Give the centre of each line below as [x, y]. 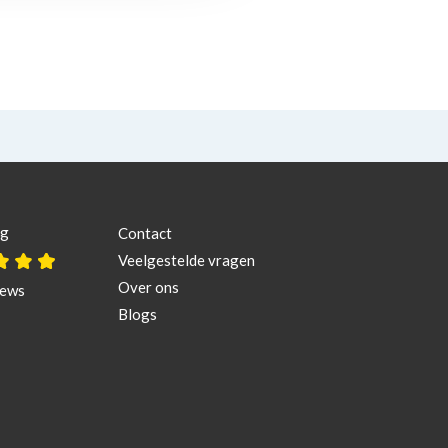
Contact [145, 232]
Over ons [148, 286]
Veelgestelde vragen [186, 259]
